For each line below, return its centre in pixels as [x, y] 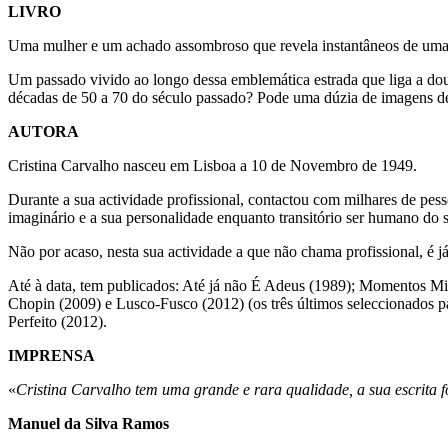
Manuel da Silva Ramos [88, 423]
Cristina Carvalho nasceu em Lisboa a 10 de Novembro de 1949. [212, 165]
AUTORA [43, 131]
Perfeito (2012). [57, 321]
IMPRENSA [51, 355]
